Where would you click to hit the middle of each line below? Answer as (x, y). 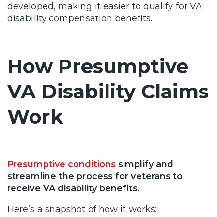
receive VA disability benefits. (74, 188)
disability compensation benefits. (80, 18)
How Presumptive (98, 66)
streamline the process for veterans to (95, 176)
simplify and (145, 164)
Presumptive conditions (62, 164)
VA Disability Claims (108, 91)
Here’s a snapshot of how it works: (82, 209)
